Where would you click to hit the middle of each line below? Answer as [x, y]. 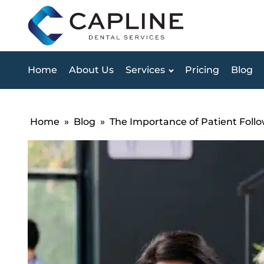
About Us [91, 70]
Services [145, 70]
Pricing [202, 70]
